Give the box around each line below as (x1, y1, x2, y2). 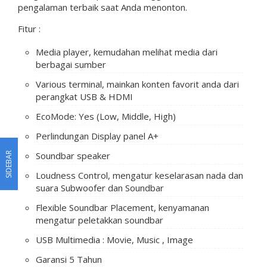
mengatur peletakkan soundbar (36, 213, 163, 226)
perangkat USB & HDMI (36, 90, 133, 103)
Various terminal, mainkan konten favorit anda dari (36, 77, 239, 90)
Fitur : (18, 22, 41, 35)
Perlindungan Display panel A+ (36, 129, 159, 142)
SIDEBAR (4, 150, 14, 178)
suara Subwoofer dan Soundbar (36, 181, 164, 194)
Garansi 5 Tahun (36, 253, 102, 265)
